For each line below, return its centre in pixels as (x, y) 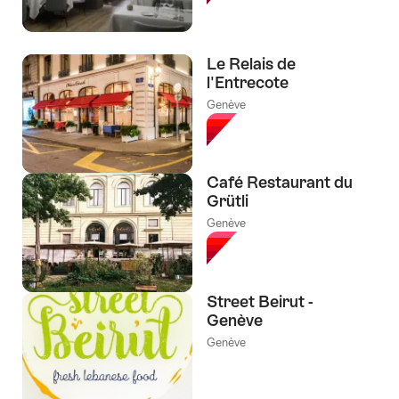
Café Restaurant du (280, 183)
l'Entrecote (248, 82)
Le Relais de (251, 63)
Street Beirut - (260, 302)
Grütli (228, 201)
